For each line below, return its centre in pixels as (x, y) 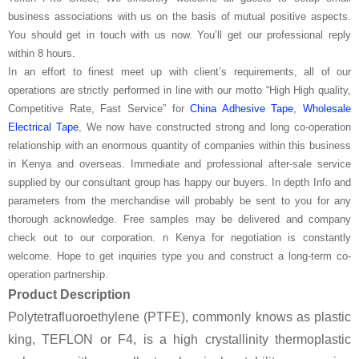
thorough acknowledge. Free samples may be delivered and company (179, 219)
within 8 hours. (42, 53)
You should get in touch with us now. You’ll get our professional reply (179, 34)
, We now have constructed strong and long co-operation (215, 127)
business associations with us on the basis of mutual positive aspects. (179, 16)
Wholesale (327, 108)
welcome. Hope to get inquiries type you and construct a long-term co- (179, 256)
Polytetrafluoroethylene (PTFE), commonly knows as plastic (179, 317)
